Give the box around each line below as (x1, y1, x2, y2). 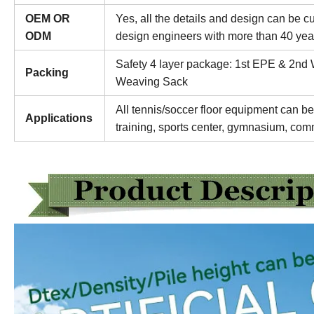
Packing (25, 67, 69, 79)
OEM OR (25, 13, 70, 25)
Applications (25, 112, 93, 125)
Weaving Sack (116, 76, 188, 88)
